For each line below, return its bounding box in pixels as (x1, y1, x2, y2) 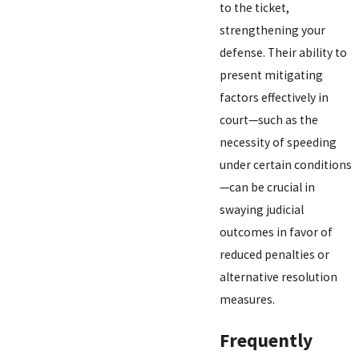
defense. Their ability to (220, 45, 348, 61)
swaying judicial (220, 202, 305, 218)
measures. (220, 292, 276, 308)
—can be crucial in (220, 179, 316, 196)
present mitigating (220, 67, 324, 83)
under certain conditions (220, 157, 353, 173)
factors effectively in (220, 90, 329, 106)
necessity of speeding (220, 135, 337, 151)
